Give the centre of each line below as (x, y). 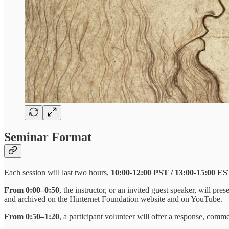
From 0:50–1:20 (32, 216)
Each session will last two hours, (58, 172)
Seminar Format (48, 137)
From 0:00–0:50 (32, 190)
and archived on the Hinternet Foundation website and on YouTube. (113, 199)
